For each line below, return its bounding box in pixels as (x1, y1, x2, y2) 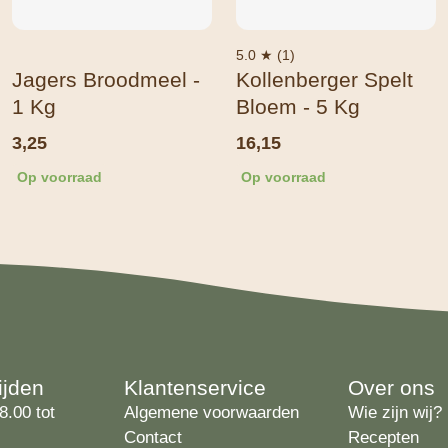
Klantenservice (124, 376, 266, 400)
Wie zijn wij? (348, 403, 442, 423)
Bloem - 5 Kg (236, 95, 360, 119)
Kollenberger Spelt (236, 68, 413, 92)
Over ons (348, 376, 435, 400)
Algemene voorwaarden (124, 403, 299, 423)
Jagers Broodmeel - (12, 68, 200, 92)
